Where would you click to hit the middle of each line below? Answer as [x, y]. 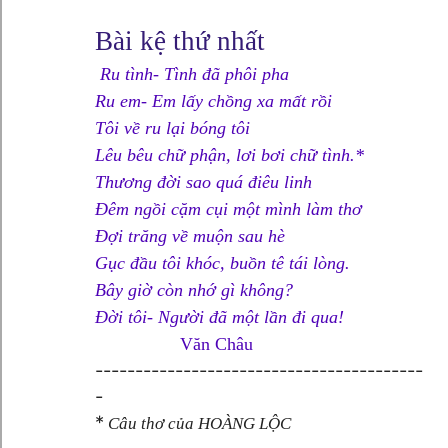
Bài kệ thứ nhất [179, 40]
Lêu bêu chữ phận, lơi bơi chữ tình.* [229, 154]
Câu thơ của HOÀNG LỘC [197, 423]
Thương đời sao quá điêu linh [203, 181]
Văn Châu [216, 343]
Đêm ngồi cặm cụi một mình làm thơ [228, 208]
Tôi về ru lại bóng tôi [172, 127]
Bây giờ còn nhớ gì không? [193, 289]
